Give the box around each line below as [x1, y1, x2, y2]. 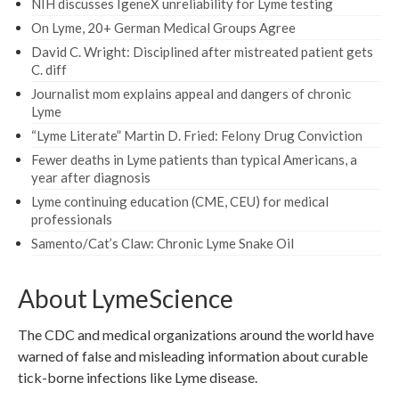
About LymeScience [18, 282, 233, 313]
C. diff [31, 61, 67, 77]
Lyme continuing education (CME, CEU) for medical [31, 192, 329, 209]
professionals [31, 210, 112, 227]
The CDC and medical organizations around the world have [18, 325, 374, 343]
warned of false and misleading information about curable [18, 346, 368, 364]
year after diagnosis [31, 168, 151, 185]
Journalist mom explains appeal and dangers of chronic [31, 85, 351, 102]
